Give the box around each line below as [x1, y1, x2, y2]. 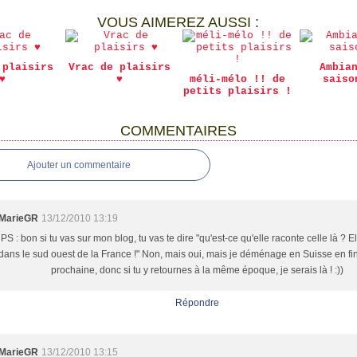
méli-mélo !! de [189, 73, 285, 85]
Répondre [175, 297, 220, 308]
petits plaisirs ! [182, 85, 292, 97]
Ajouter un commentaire [27, 159, 131, 171]
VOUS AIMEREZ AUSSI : [97, 14, 260, 30]
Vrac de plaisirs [69, 61, 171, 73]
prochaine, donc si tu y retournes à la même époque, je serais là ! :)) [51, 265, 344, 276]
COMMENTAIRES [120, 123, 237, 139]
